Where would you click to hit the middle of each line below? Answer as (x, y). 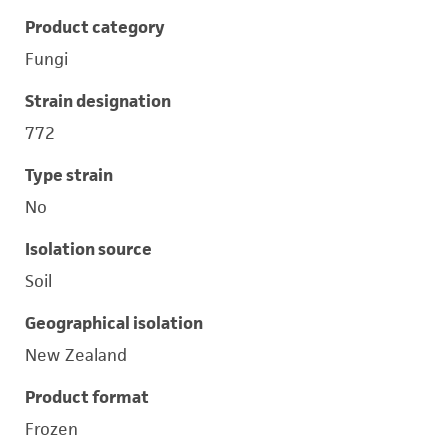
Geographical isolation (114, 323)
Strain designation (98, 101)
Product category (95, 27)
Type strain (69, 175)
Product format (87, 397)
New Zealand (76, 355)
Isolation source (88, 249)
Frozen (51, 429)
